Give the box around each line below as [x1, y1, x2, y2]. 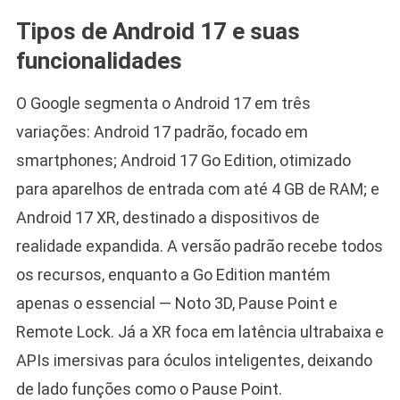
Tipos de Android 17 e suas [15, 17, 300, 45]
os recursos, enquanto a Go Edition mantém [15, 264, 330, 284]
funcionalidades [15, 46, 182, 74]
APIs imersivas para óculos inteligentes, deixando [15, 350, 372, 370]
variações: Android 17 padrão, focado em [15, 121, 308, 141]
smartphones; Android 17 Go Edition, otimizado [15, 150, 351, 170]
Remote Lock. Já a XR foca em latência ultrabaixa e [15, 321, 384, 341]
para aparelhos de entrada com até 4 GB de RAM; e [15, 179, 379, 198]
